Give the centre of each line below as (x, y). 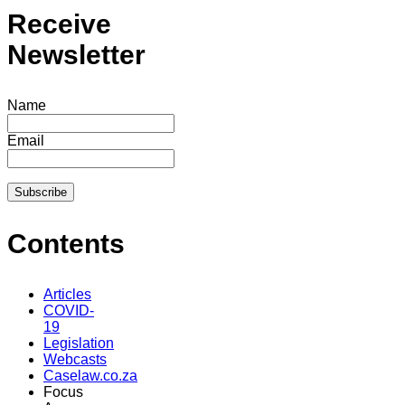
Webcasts (75, 359)
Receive (59, 24)
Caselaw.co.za (90, 375)
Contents (66, 243)
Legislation (79, 343)
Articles (67, 294)
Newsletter (76, 54)
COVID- (69, 310)
